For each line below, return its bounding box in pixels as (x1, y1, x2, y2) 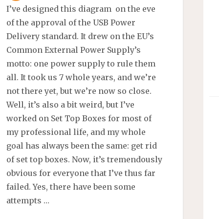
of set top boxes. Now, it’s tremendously (6, 154, 163, 165)
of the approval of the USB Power (6, 18, 136, 28)
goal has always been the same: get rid (6, 141, 157, 151)
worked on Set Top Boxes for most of (6, 113, 152, 124)
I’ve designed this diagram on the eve (6, 4, 156, 14)
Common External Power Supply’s (6, 45, 141, 55)
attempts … (6, 196, 50, 206)
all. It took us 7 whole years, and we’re (6, 72, 156, 83)
